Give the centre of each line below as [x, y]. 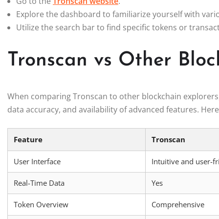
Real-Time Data [39, 183]
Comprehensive [178, 204]
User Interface [37, 161]
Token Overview [41, 204]
